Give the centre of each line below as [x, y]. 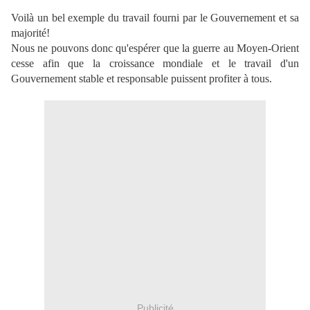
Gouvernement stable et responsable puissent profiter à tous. [142, 79]
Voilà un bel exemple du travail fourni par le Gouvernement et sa [155, 18]
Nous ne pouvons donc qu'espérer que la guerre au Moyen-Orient [155, 48]
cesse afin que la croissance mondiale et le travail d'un [155, 63]
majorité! [30, 33]
